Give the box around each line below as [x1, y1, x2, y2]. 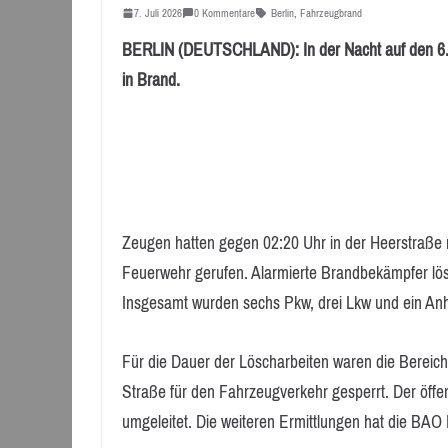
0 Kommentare [194, 2, 255, 23]
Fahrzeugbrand [300, 2, 362, 23]
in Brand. [122, 63, 180, 96]
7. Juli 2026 [134, 2, 182, 23]
